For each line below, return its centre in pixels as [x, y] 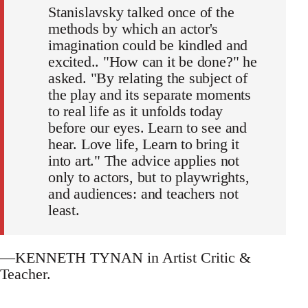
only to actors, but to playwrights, [149, 177]
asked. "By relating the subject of [148, 78]
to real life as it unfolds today [136, 111]
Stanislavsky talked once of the [141, 12]
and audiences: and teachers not [143, 194]
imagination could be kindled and [148, 45]
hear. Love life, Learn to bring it [144, 144]
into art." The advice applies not [144, 161]
